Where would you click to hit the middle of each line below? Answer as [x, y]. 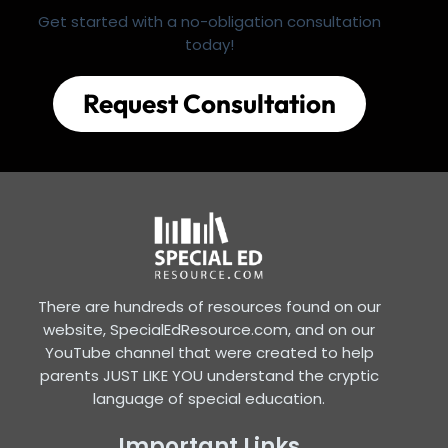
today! [209, 45]
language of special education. [209, 398]
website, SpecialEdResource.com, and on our [209, 329]
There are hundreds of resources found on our [209, 306]
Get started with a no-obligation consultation [209, 22]
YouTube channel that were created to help [209, 352]
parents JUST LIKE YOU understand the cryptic [209, 375]
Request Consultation [209, 104]
